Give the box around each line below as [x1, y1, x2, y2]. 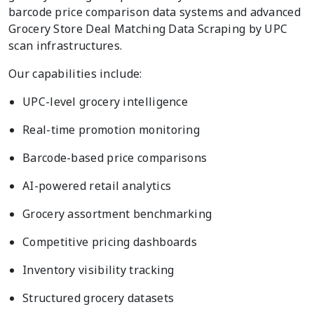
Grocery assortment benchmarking [22, 206, 212, 222]
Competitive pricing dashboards [22, 234, 197, 250]
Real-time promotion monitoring [22, 122, 200, 138]
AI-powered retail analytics [22, 178, 172, 194]
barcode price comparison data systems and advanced [8, 4, 301, 20]
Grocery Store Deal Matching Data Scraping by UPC [8, 21, 288, 37]
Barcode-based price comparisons [22, 150, 207, 166]
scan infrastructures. [8, 38, 123, 54]
